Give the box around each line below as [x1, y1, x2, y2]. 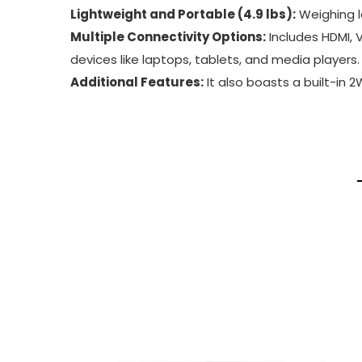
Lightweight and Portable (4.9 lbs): [70, 6, 296, 23]
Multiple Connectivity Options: [70, 28, 266, 45]
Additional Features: [70, 74, 204, 90]
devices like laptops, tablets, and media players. [70, 51, 360, 68]
